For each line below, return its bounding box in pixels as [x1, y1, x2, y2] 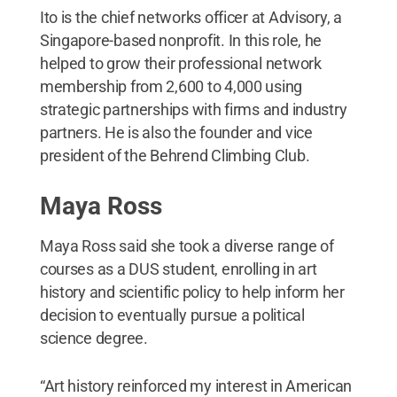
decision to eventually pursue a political [39, 305, 305, 324]
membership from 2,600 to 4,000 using [39, 76, 303, 96]
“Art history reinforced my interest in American [39, 376, 353, 395]
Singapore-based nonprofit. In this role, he [39, 30, 323, 50]
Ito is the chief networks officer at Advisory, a [39, 7, 342, 27]
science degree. [39, 328, 148, 347]
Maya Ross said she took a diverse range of [39, 236, 334, 255]
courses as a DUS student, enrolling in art [39, 259, 317, 278]
